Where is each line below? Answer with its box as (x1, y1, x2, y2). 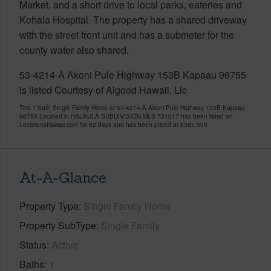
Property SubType (19, 218, 96, 232)
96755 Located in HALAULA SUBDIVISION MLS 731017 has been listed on (19, 111, 233, 120)
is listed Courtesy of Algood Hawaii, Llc (19, 82, 187, 97)
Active (51, 237, 78, 252)
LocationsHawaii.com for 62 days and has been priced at (19, 120, 180, 129)
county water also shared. (19, 42, 129, 57)
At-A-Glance (19, 168, 106, 187)
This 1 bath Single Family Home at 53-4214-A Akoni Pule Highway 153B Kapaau (19, 103, 245, 112)
